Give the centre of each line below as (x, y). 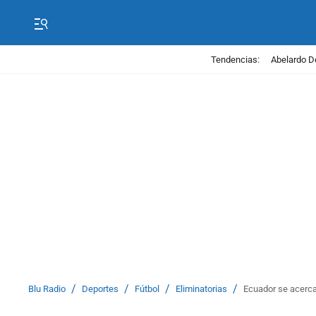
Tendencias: (235, 59)
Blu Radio (47, 289)
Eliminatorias (201, 289)
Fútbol (147, 289)
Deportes (100, 289)
